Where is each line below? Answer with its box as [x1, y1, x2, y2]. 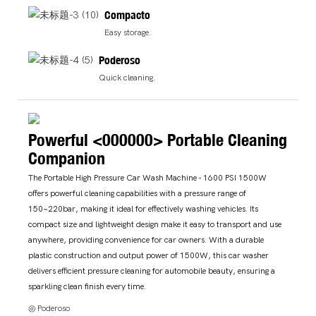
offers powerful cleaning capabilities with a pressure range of [28, 188, 246, 199]
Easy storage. [104, 28, 152, 38]
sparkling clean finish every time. [28, 281, 146, 292]
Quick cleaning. [99, 72, 156, 83]
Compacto [104, 7, 151, 22]
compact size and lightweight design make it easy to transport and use [28, 219, 281, 230]
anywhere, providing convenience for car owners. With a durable [28, 235, 264, 245]
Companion [28, 147, 105, 169]
